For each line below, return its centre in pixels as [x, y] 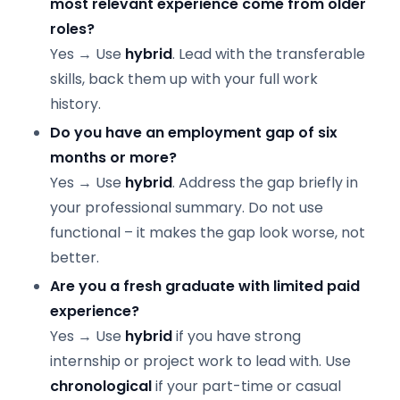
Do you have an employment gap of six [194, 133]
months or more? [113, 158]
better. [75, 258]
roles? [72, 29]
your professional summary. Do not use [187, 208]
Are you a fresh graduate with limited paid [205, 286]
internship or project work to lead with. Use [200, 361]
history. [75, 104]
